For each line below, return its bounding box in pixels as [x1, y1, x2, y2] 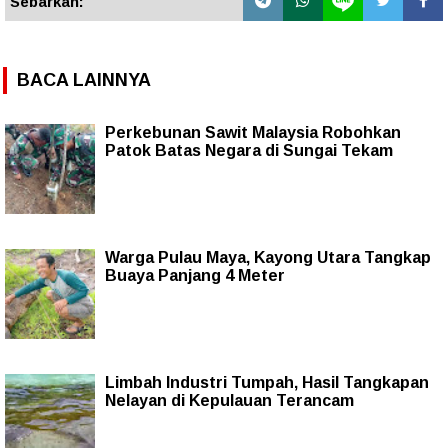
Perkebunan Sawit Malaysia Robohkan [105, 123, 401, 141]
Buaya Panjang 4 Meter [105, 266, 285, 284]
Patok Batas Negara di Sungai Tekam [105, 141, 393, 159]
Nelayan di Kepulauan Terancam [105, 391, 354, 409]
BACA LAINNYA [17, 69, 151, 90]
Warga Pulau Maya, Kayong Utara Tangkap [105, 248, 431, 266]
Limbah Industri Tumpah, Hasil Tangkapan [105, 373, 429, 391]
